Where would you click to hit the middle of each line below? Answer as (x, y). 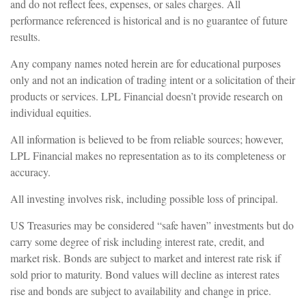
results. (27, 36)
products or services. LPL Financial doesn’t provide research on (147, 96)
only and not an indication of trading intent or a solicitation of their (153, 79)
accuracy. (32, 171)
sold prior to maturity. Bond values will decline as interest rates (145, 274)
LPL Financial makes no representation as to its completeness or (148, 155)
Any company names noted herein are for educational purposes (145, 63)
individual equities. (53, 112)
